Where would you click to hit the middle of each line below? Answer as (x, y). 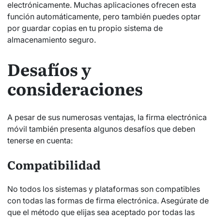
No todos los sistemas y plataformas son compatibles (104, 189)
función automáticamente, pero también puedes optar (104, 16)
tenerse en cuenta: (40, 141)
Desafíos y (49, 69)
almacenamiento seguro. (52, 39)
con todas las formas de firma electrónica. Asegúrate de (108, 201)
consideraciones (75, 88)
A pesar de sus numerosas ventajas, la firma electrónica (107, 117)
